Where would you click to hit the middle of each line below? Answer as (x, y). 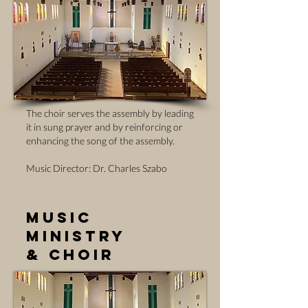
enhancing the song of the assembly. (100, 141)
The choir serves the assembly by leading (110, 113)
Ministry (76, 236)
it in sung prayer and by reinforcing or (104, 127)
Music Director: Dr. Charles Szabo (97, 168)
